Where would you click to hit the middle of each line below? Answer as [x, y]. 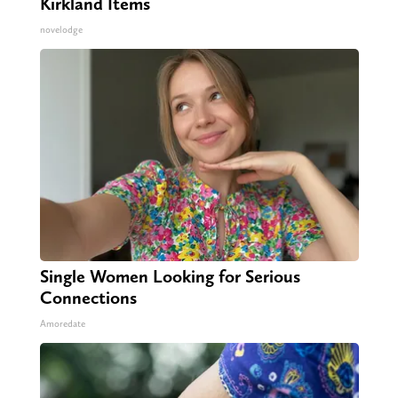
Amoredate [62, 324]
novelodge [61, 30]
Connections [88, 298]
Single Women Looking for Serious [170, 277]
